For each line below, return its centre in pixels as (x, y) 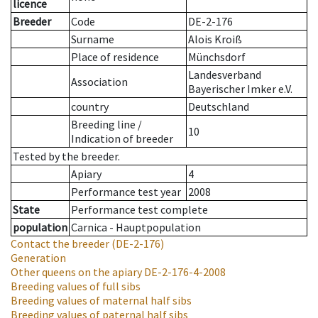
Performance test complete (139, 210)
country (90, 107)
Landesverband (225, 75)
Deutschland (219, 107)
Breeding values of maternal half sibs (101, 301)
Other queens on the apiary (76, 272)
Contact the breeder (60, 244)
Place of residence (115, 57)
